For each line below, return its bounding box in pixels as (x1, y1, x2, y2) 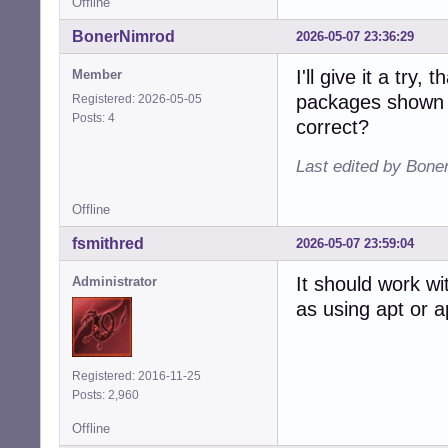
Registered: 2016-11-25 (72, 369, 201, 384)
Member (72, 67, 122, 83)
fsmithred (72, 235, 144, 253)
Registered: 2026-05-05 (72, 92, 202, 107)
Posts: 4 (72, 111, 121, 126)
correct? (296, 116, 369, 139)
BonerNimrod (72, 28, 175, 46)
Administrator (72, 274, 157, 290)
